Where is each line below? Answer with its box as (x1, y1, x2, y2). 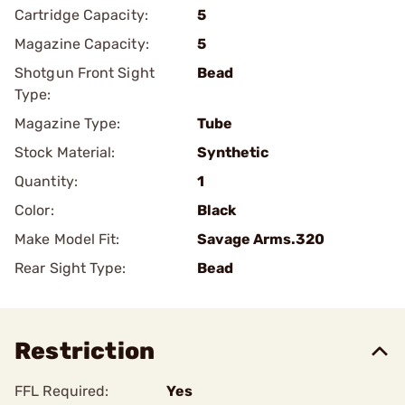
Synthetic (197, 144, 268, 161)
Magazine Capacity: (14, 35, 149, 52)
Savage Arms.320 (197, 231, 325, 248)
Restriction (14, 337, 155, 365)
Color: (14, 202, 54, 219)
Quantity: (14, 173, 78, 190)
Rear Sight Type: (14, 259, 127, 277)
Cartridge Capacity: (14, 6, 148, 24)
